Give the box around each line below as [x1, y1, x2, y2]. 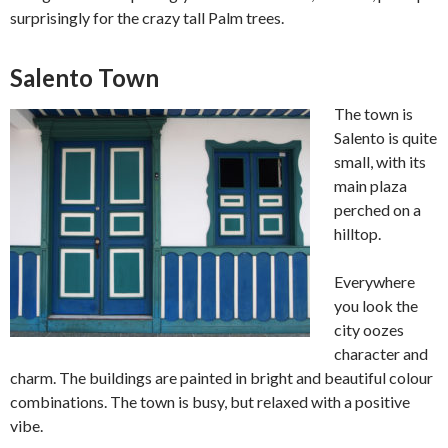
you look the [334, 296, 418, 316]
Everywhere [334, 272, 415, 292]
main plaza [334, 176, 407, 196]
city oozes [334, 320, 404, 340]
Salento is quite [334, 128, 437, 148]
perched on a [334, 200, 421, 220]
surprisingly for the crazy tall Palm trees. [10, 8, 284, 28]
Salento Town [10, 63, 159, 93]
